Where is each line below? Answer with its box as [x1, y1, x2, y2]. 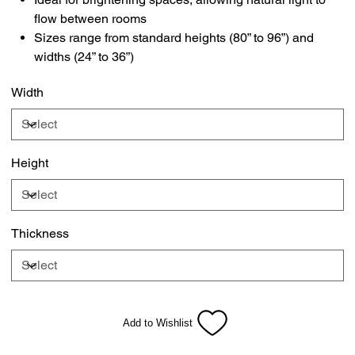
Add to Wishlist [123, 317, 193, 330]
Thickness [11, 225, 70, 241]
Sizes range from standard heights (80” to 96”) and [34, 29, 315, 45]
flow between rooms [34, 10, 147, 26]
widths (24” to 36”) [34, 48, 135, 64]
